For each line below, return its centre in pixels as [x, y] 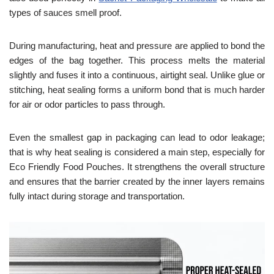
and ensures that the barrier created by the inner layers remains [137, 182]
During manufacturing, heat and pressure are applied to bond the [137, 46]
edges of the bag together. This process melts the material [137, 61]
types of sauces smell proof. [65, 13]
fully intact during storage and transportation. [97, 196]
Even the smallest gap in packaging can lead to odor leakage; [137, 138]
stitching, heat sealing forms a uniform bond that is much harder [137, 90]
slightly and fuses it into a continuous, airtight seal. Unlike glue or [137, 75]
